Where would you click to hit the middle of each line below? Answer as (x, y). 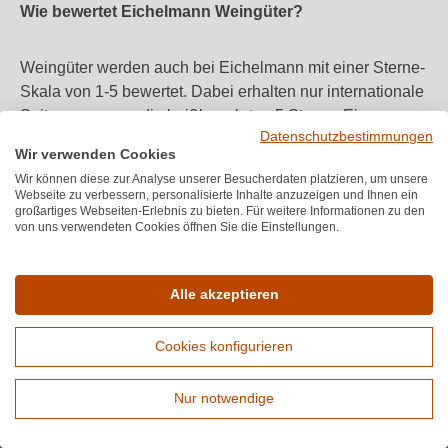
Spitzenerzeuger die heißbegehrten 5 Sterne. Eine (198, 115)
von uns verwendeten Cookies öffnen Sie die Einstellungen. (177, 227)
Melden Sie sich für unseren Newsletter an (224, 381)
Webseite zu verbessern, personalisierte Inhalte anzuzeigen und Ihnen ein (216, 195)
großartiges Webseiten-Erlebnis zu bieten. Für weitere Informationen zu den (220, 211)
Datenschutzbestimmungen (346, 136)
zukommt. (54, 163)
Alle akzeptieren (224, 294)
